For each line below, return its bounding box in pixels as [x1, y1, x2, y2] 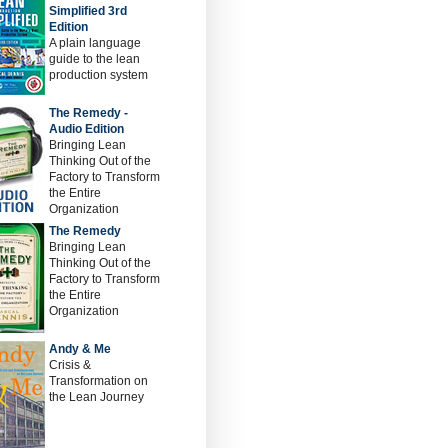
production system [49, 68, 148, 82]
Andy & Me [49, 342, 111, 356]
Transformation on [49, 374, 148, 388]
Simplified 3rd [49, 4, 127, 18]
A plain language [49, 36, 141, 50]
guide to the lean [49, 52, 140, 66]
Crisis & [49, 358, 91, 372]
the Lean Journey [49, 390, 144, 404]
